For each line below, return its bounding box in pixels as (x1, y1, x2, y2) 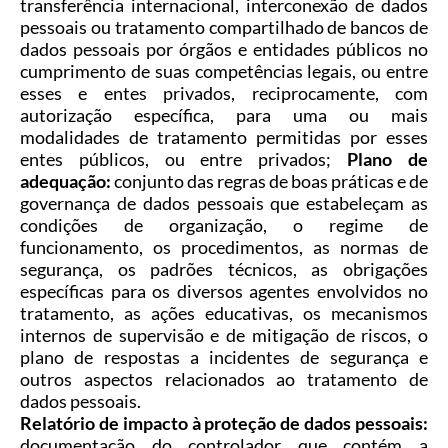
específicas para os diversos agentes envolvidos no (20, 280, 428, 303)
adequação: (20, 170, 111, 193)
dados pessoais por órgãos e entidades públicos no (20, 38, 428, 61)
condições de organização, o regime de (20, 214, 428, 237)
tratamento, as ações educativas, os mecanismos (20, 302, 428, 325)
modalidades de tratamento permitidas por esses (20, 126, 428, 149)
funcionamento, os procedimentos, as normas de (20, 236, 428, 259)
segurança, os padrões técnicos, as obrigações (20, 258, 428, 281)
